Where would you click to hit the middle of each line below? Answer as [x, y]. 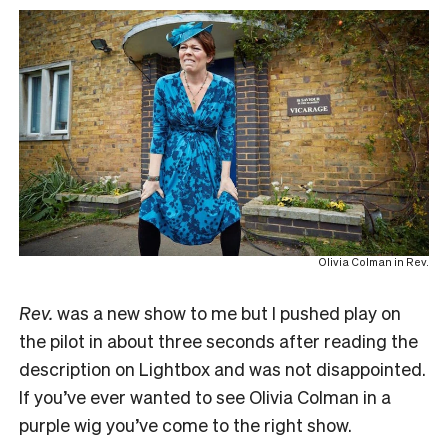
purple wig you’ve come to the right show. [185, 425]
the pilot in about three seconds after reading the [218, 341]
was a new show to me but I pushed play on [227, 313]
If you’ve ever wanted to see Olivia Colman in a [205, 397]
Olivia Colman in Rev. [373, 262]
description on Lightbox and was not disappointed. [222, 369]
